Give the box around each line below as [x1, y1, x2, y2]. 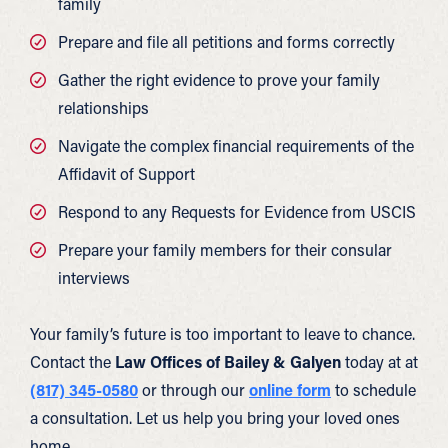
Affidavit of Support [58, 163, 195, 184]
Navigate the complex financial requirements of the [58, 135, 414, 156]
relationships [58, 97, 149, 118]
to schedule [331, 379, 416, 400]
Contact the [30, 351, 111, 372]
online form [249, 379, 331, 400]
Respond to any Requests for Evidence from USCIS [58, 201, 416, 222]
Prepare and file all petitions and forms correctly [58, 31, 395, 52]
